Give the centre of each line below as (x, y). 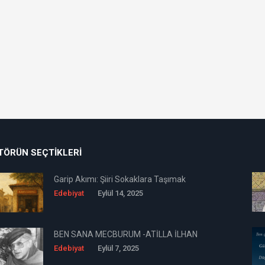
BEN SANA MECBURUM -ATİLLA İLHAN (126, 234)
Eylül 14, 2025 (120, 193)
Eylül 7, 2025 (118, 248)
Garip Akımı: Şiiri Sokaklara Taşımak (120, 179)
